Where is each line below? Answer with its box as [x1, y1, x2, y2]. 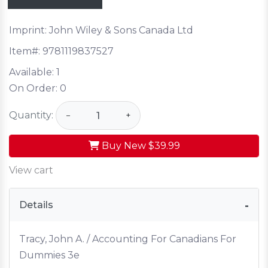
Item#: [9, 45, 42, 57]
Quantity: [9, 109, 53, 121]
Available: [9, 66, 56, 78]
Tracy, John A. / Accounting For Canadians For [19, 233, 236, 245]
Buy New [99, 140, 148, 152]
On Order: [9, 83, 60, 95]
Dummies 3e [19, 249, 80, 261]
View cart [9, 165, 53, 176]
